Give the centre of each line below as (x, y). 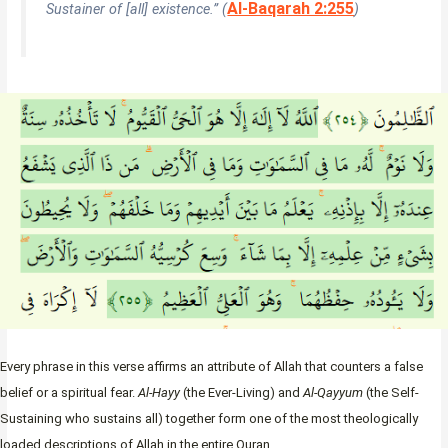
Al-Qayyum (333, 392)
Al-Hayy (159, 392)
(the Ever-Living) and (241, 392)
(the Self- (391, 392)
